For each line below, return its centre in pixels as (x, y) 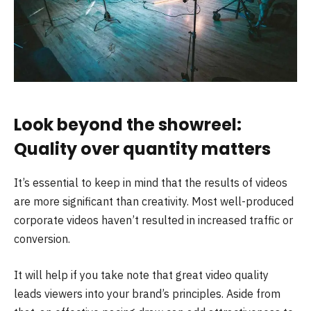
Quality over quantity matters (142, 149)
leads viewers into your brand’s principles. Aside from (147, 293)
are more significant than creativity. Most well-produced (154, 202)
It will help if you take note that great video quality (141, 275)
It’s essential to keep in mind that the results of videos (151, 183)
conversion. (42, 239)
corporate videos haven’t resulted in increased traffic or (153, 220)
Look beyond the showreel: (128, 125)
